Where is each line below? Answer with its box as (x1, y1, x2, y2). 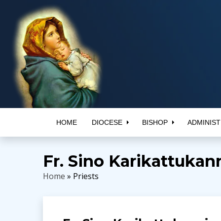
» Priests (65, 171, 99, 182)
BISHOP (142, 118, 168, 126)
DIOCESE (91, 118, 122, 126)
